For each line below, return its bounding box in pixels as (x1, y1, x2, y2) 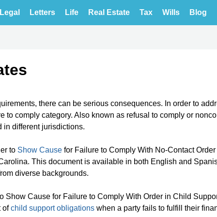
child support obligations (11, 204, 94, 212)
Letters (30, 8, 55, 16)
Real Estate (88, 8, 130, 16)
